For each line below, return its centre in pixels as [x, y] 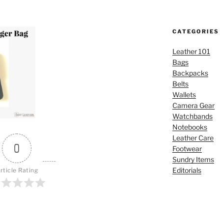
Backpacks [190, 73]
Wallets [184, 95]
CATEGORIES [195, 31]
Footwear [187, 149]
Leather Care [193, 138]
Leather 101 [191, 51]
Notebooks [190, 127]
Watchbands [192, 116]
